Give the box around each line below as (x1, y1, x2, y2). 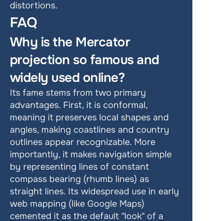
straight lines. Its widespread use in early (10, 186, 179, 197)
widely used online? (10, 70, 128, 86)
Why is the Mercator (10, 34, 130, 50)
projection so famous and (10, 52, 159, 68)
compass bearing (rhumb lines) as (10, 174, 149, 184)
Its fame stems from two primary (10, 87, 146, 98)
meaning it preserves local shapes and (10, 112, 169, 123)
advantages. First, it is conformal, (10, 100, 147, 110)
